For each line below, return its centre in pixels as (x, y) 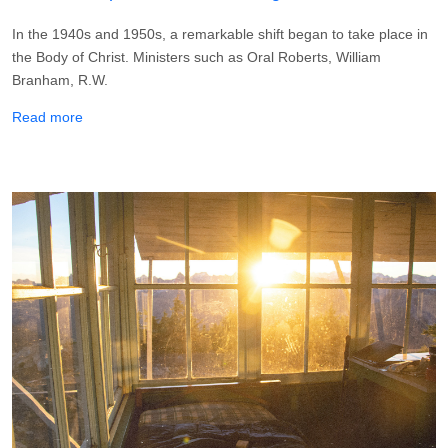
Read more (47, 117)
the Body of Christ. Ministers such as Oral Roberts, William (196, 57)
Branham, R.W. (60, 80)
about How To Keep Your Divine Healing (208, 116)
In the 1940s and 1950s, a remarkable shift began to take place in (220, 34)
